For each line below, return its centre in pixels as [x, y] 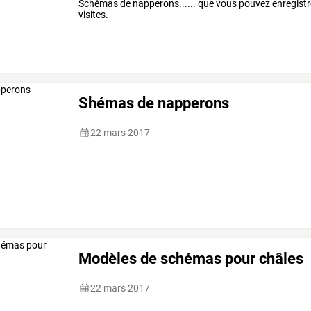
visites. [94, 15]
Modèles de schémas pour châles [191, 258]
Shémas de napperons [154, 102]
